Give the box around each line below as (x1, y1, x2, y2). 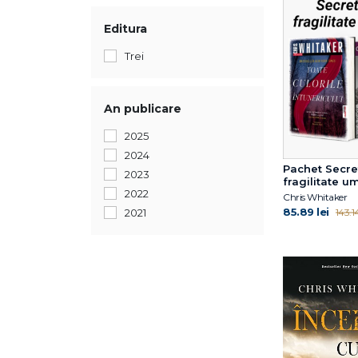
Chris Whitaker (283, 190, 347, 203)
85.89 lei (283, 205, 329, 218)
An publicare (104, 101, 181, 116)
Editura (104, 22, 147, 36)
